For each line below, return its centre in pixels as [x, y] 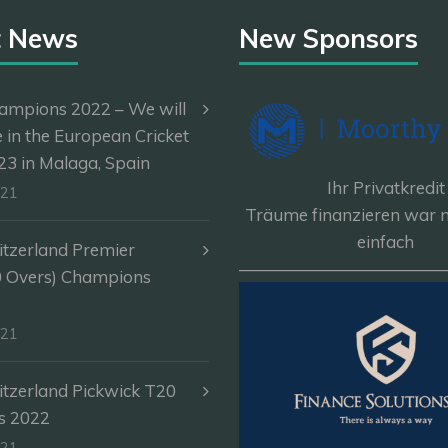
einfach [386, 241]
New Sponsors [328, 38]
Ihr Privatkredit [385, 187]
